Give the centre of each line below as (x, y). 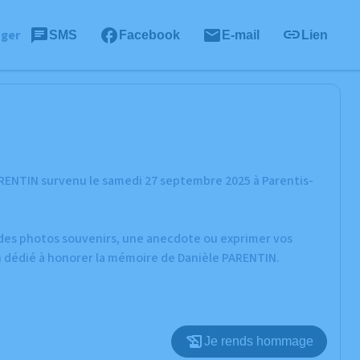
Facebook (149, 35)
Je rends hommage (259, 341)
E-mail (241, 35)
